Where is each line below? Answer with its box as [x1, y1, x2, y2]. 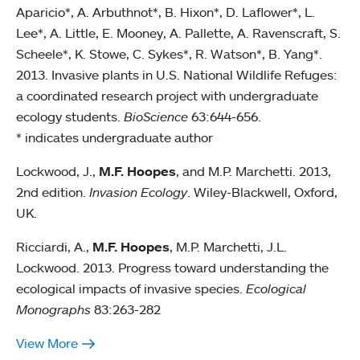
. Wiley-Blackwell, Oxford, [187, 184, 337, 201]
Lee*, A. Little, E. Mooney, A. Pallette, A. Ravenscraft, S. [16, 25, 341, 42]
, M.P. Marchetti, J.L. [170, 239, 287, 256]
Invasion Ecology [89, 184, 187, 201]
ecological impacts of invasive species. [16, 280, 246, 297]
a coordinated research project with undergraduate [16, 88, 318, 104]
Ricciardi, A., [16, 239, 92, 256]
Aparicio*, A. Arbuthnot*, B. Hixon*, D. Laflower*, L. [16, 4, 315, 21]
